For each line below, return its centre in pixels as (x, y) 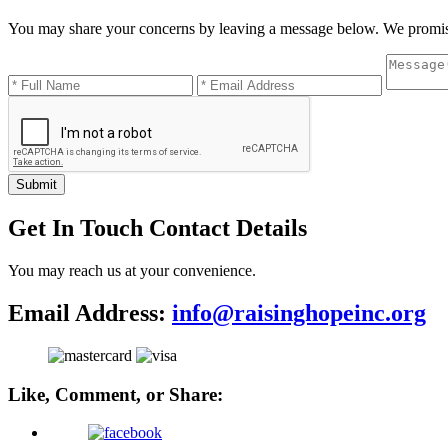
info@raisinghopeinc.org (299, 312)
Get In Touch (78, 228)
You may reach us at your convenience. (132, 271)
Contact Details (228, 228)
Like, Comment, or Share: (115, 394)
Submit (36, 185)
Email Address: (90, 312)
